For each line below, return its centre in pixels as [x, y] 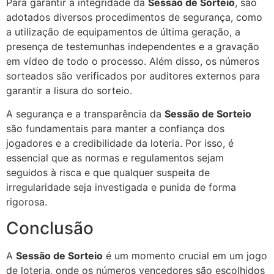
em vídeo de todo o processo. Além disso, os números [133, 61]
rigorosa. [27, 202]
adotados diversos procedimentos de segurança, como [134, 17]
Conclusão [50, 228]
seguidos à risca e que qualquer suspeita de [108, 173]
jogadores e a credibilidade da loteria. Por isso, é [120, 143]
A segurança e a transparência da [85, 114]
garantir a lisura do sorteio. [69, 90]
